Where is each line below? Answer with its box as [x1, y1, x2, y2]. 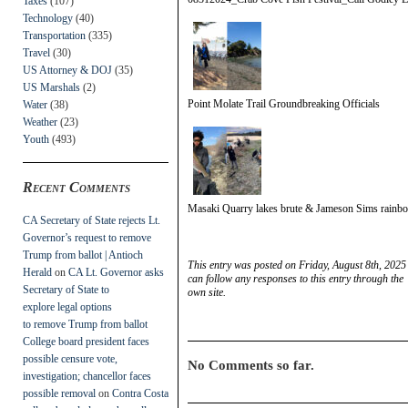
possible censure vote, [23, 352, 117, 365]
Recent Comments [23, 178, 130, 195]
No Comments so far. [188, 357, 314, 372]
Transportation [23, 28, 86, 42]
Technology [23, 11, 73, 25]
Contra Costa [112, 386, 168, 400]
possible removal [23, 386, 96, 400]
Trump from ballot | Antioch [23, 248, 143, 261]
